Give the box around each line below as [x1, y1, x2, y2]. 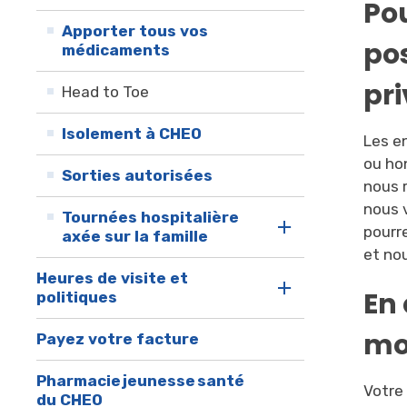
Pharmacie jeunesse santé [36, 372, 245, 391]
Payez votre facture [36, 330, 200, 349]
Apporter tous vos [62, 22, 209, 41]
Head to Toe [62, 83, 150, 102]
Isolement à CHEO [62, 124, 203, 144]
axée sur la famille [62, 227, 209, 246]
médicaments [62, 41, 171, 60]
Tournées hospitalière [62, 208, 240, 227]
